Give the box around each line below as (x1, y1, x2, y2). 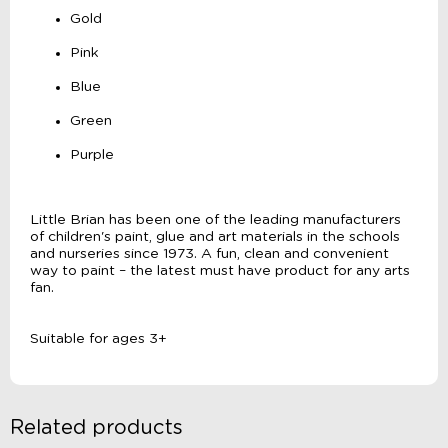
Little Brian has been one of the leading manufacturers (30, 213, 401, 228)
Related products (10, 418, 183, 439)
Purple (70, 148, 114, 163)
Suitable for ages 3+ (30, 332, 167, 347)
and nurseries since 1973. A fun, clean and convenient (30, 247, 389, 262)
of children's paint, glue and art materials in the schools (30, 230, 400, 245)
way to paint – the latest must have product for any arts (30, 264, 410, 279)
